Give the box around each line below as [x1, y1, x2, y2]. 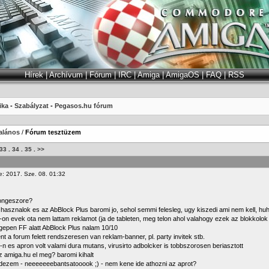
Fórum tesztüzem [25, 128, 81, 136]
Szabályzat [14, 102, 49, 109]
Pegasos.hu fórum [55, 102, 113, 109]
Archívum [49, 70, 83, 79]
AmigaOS [166, 70, 199, 79]
